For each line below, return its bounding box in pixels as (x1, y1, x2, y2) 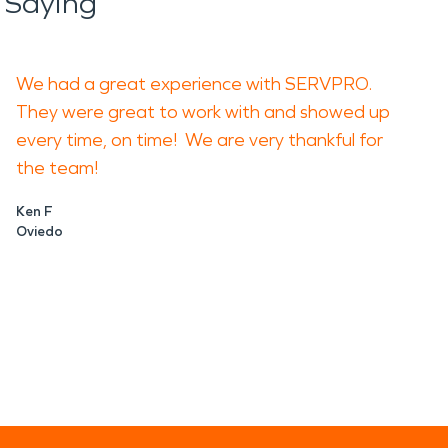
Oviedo (16, 223, 63, 240)
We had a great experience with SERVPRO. (16, 73, 376, 95)
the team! (16, 157, 98, 179)
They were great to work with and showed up (16, 101, 390, 123)
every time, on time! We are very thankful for (16, 129, 383, 151)
